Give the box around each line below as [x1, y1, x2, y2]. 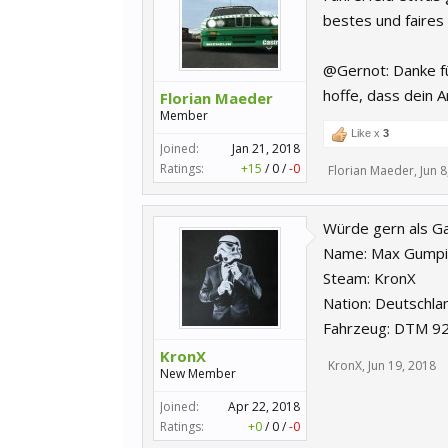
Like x [348, 127, 383, 139]
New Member [160, 365, 236, 382]
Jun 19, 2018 [368, 357, 436, 374]
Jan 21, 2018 [232, 140, 300, 157]
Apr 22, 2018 [228, 398, 300, 415]
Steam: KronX [323, 268, 416, 288]
